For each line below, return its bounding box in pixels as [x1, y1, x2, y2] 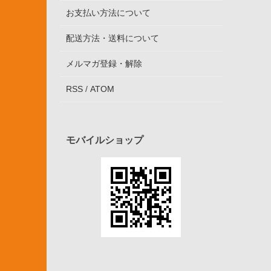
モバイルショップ [65, 134, 143, 146]
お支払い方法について [65, 8, 151, 18]
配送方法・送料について [65, 33, 159, 44]
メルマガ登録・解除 [65, 59, 142, 69]
